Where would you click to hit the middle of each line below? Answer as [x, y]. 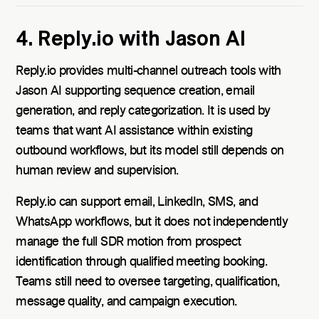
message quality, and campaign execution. [126, 302]
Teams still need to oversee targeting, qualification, [148, 282]
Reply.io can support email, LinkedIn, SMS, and [137, 202]
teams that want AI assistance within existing [134, 131]
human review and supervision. [97, 171]
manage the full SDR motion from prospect [129, 242]
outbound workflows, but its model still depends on [150, 151]
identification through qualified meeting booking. [142, 262]
